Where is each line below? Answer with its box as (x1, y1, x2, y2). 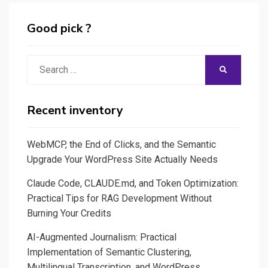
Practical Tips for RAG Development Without (27, 192, 212, 204)
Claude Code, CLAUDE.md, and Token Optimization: (27, 177, 239, 189)
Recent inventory (27, 102, 123, 118)
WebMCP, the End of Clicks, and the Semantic (27, 138, 216, 150)
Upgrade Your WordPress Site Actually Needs (27, 153, 218, 165)
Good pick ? (27, 20, 92, 36)
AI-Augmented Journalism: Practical (27, 231, 176, 243)
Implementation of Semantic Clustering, (27, 246, 191, 258)
